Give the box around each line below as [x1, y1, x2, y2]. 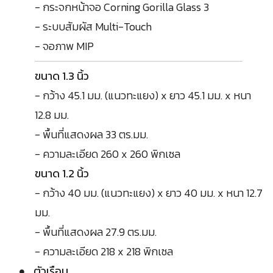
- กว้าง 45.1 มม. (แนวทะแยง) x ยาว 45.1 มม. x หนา [35, 87, 251, 104]
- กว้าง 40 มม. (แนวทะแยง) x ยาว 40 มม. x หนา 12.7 [35, 184, 263, 201]
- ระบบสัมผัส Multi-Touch [35, 18, 152, 35]
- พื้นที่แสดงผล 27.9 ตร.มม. [35, 223, 157, 240]
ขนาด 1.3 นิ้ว [35, 67, 89, 84]
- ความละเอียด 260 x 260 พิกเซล [35, 145, 180, 162]
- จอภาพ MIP [35, 37, 94, 54]
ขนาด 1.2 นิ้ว [35, 165, 89, 182]
